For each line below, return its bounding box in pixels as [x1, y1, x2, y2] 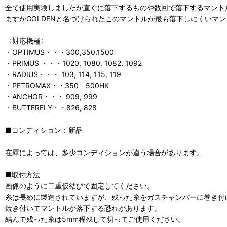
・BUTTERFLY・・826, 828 [5, 103, 97, 112]
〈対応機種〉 [5, 36, 48, 46]
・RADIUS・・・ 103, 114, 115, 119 [5, 70, 121, 79]
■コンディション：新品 [5, 126, 83, 135]
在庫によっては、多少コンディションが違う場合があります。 [5, 148, 204, 157]
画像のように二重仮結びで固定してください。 [5, 181, 154, 191]
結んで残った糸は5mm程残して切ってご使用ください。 [5, 215, 185, 224]
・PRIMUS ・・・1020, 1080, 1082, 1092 [5, 59, 142, 68]
